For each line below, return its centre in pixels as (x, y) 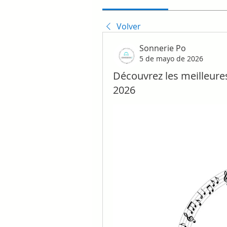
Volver (129, 26)
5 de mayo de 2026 (171, 59)
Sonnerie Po (163, 48)
